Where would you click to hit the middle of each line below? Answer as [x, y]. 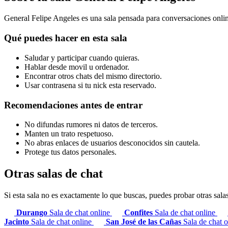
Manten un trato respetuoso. [69, 134]
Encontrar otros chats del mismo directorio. [93, 76]
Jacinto [18, 222]
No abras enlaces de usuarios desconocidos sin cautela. [112, 143]
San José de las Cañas [145, 222]
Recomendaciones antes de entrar [73, 105]
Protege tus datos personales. [70, 152]
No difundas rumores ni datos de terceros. [91, 125]
